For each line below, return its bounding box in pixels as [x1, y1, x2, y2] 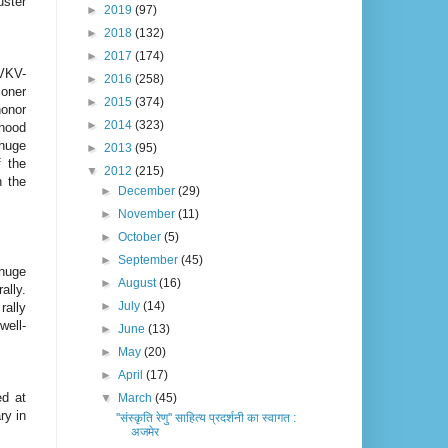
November [118, 207, 179, 222]
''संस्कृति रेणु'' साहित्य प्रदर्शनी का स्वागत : [115, 411, 296, 426]
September [118, 253, 182, 268]
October [118, 230, 165, 245]
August [118, 276, 160, 291]
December [118, 184, 179, 199]
